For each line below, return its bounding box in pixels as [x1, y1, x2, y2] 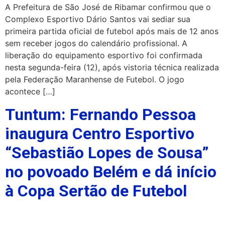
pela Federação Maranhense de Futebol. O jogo [5, 74, 184, 85]
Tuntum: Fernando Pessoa [5, 104, 196, 124]
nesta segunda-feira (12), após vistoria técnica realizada [5, 62, 219, 73]
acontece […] [5, 86, 55, 97]
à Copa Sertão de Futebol [5, 181, 187, 200]
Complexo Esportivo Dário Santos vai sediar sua [5, 14, 190, 25]
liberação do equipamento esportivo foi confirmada [5, 50, 202, 61]
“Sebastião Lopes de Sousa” [5, 143, 209, 162]
